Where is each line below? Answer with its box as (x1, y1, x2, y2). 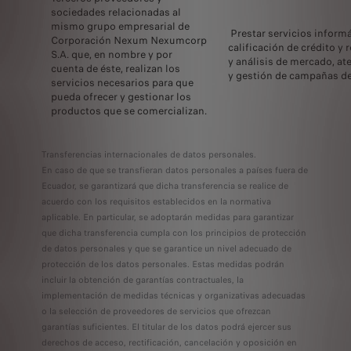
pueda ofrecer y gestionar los (50, 89, 191, 104)
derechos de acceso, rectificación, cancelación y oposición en (41, 336, 297, 349)
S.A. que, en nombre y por (50, 47, 172, 62)
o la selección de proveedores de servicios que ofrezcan (41, 305, 271, 317)
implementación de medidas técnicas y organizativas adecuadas (41, 289, 306, 302)
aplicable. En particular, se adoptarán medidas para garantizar (41, 211, 294, 223)
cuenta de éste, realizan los (50, 61, 180, 76)
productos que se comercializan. (50, 103, 207, 118)
